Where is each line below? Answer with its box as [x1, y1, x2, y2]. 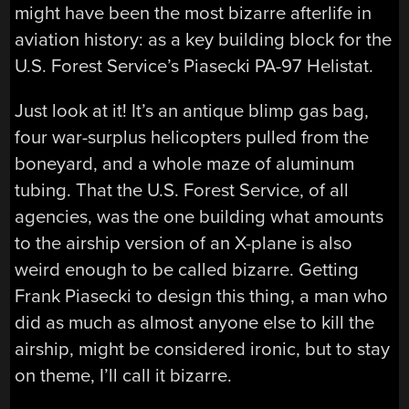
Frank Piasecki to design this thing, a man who [15, 284, 389, 308]
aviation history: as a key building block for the [15, 27, 393, 51]
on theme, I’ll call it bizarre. [15, 363, 233, 387]
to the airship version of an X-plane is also [15, 231, 353, 255]
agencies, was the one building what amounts [15, 204, 384, 228]
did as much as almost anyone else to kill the [15, 310, 375, 334]
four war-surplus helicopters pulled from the [15, 125, 370, 149]
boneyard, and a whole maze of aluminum [15, 152, 355, 175]
